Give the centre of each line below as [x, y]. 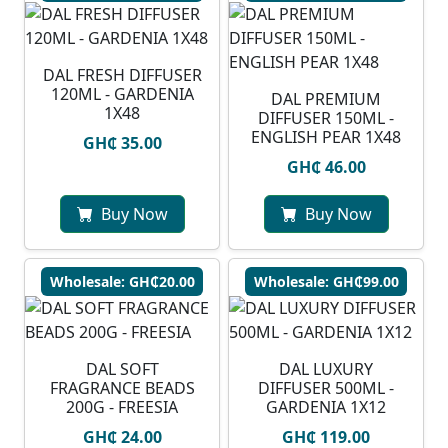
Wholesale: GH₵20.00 [122, 282]
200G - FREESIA [122, 407]
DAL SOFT [122, 369]
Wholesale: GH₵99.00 [326, 282]
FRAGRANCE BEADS [122, 388]
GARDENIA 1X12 [326, 407]
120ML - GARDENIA [122, 94]
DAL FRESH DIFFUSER [122, 75]
